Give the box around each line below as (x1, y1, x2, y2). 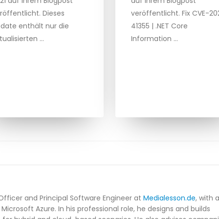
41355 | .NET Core (131, 21, 188, 31)
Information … (131, 34, 178, 44)
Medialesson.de (143, 193, 196, 203)
